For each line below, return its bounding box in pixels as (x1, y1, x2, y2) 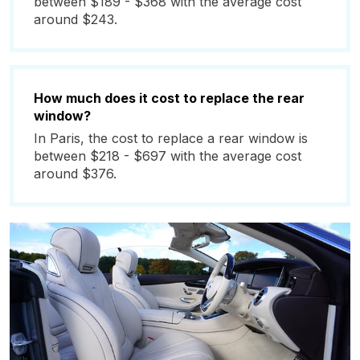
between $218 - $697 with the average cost (34, 148, 301, 164)
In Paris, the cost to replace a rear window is (34, 130, 308, 146)
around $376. (34, 166, 117, 182)
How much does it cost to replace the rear (34, 90, 305, 106)
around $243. (34, 11, 117, 27)
